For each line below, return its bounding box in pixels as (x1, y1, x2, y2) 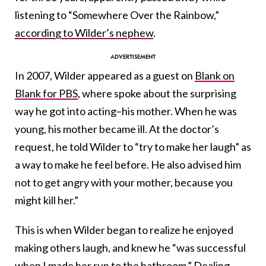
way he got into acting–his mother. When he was (15, 104, 237, 118)
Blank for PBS (15, 87, 78, 100)
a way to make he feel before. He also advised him (15, 158, 241, 172)
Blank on (195, 69, 235, 83)
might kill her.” (15, 194, 78, 207)
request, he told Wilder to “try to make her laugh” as (15, 140, 251, 154)
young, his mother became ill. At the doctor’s (15, 122, 219, 136)
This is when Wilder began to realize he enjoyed (15, 223, 233, 237)
